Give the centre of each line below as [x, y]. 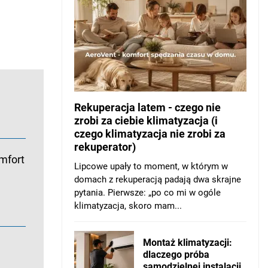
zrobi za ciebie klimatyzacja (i [146, 120]
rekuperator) [105, 147]
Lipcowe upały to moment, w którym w [151, 166]
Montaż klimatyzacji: [188, 242]
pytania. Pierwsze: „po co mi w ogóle [147, 192]
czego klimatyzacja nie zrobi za [150, 133]
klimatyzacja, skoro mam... [128, 205]
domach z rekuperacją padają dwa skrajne [158, 179]
